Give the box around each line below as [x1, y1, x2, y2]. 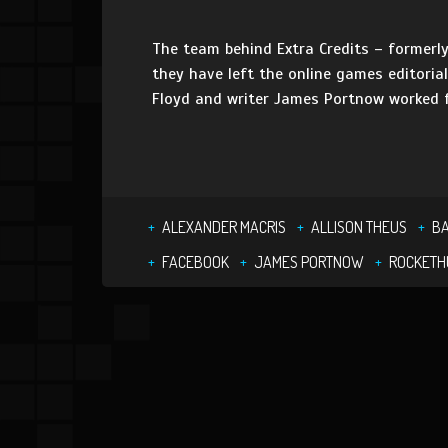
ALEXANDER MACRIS [162, 217, 286, 237]
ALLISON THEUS [311, 217, 407, 237]
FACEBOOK [162, 252, 229, 272]
